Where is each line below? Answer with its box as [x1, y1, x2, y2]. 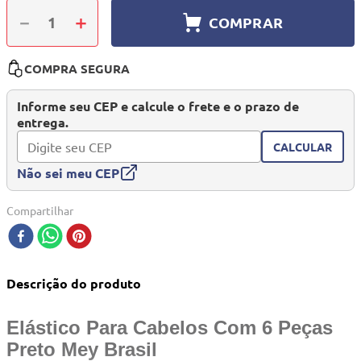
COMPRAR [208, 12, 283, 31]
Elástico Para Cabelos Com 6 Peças [6, 317, 333, 339]
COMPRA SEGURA [24, 60, 130, 77]
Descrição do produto [6, 275, 141, 293]
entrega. [17, 114, 68, 131]
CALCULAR [273, 139, 332, 154]
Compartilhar [6, 203, 73, 218]
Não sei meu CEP [17, 164, 119, 181]
